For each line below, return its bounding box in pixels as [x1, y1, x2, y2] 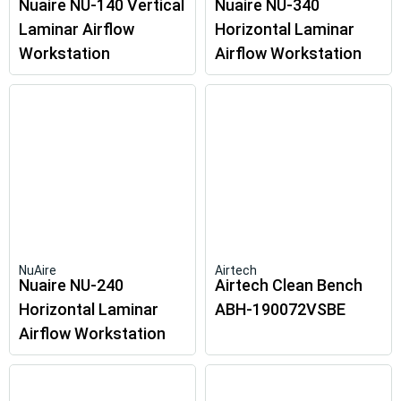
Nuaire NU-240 [19, 276, 124, 294]
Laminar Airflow [19, 20, 134, 38]
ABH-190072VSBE [215, 300, 346, 319]
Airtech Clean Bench [215, 276, 363, 294]
